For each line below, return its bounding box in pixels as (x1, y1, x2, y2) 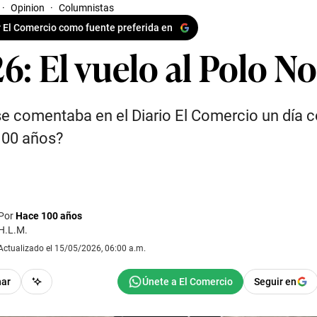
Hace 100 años (16, 210, 82, 221)
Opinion (11, 2, 45, 13)
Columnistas (59, 2, 114, 13)
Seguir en (254, 276, 296, 287)
